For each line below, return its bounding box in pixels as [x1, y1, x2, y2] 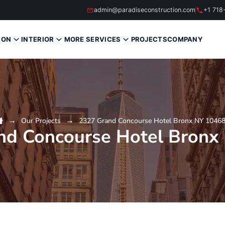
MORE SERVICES [64, 35, 121, 43]
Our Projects [21, 116, 61, 126]
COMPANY [167, 35, 203, 43]
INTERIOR [21, 35, 54, 43]
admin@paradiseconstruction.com [93, 6, 195, 14]
